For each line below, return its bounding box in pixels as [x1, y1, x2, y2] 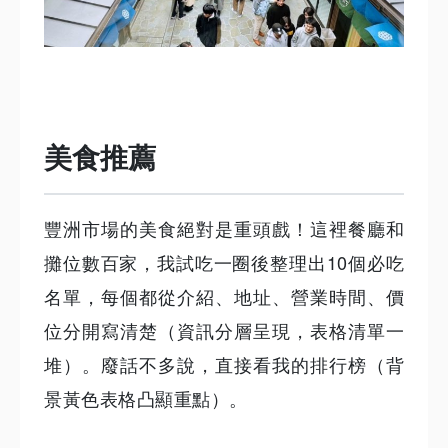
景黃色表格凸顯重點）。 [44, 384, 248, 411]
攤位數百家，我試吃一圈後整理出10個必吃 [44, 248, 404, 275]
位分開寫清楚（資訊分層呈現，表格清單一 [44, 316, 404, 343]
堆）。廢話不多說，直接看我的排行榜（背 [44, 350, 404, 377]
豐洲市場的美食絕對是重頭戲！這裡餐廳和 [44, 214, 404, 241]
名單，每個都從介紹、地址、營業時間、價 [44, 282, 404, 309]
